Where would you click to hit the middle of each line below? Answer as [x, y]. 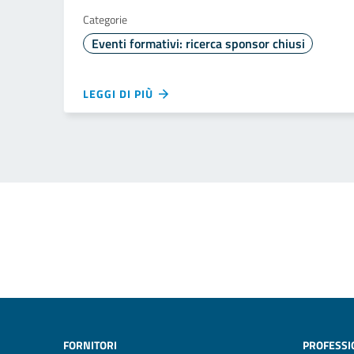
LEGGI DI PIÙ [120, 94]
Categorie [105, 19]
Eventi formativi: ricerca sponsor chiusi [198, 43]
